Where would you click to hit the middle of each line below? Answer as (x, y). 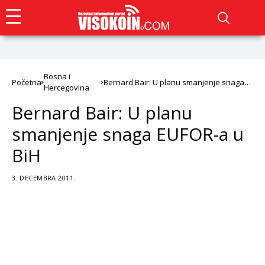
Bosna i (57, 76)
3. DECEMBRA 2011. (44, 178)
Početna (27, 82)
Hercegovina (67, 88)
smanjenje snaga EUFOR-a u (128, 134)
